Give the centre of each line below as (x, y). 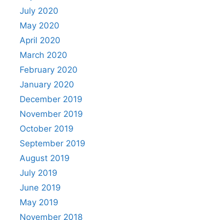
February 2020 (49, 69)
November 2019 (51, 114)
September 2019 (53, 143)
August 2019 (45, 158)
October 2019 (47, 128)
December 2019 (51, 99)
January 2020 (47, 84)
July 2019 (39, 173)
